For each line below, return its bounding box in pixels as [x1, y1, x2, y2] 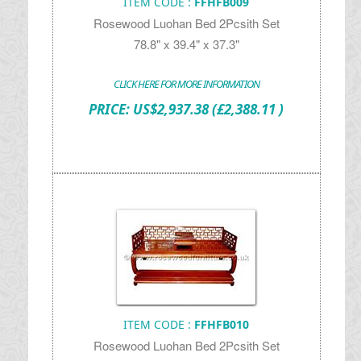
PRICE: [89, 100, 134, 118]
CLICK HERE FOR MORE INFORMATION [113, 77, 259, 91]
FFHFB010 [194, 317, 250, 332]
